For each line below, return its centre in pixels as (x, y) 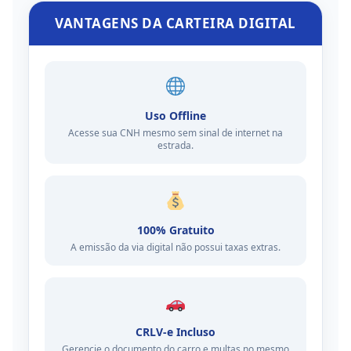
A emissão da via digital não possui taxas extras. (175, 247)
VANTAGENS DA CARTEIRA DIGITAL (175, 23)
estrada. (175, 145)
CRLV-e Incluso (175, 332)
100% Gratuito (175, 230)
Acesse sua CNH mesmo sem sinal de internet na (175, 133)
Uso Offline (175, 116)
